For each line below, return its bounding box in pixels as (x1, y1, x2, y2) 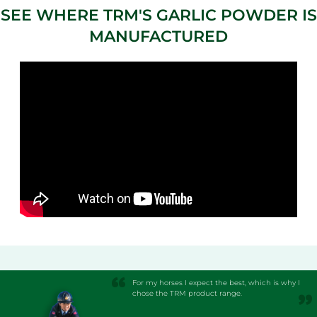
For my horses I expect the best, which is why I (132, 278, 300, 288)
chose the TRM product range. (132, 289, 242, 299)
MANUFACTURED (89, 27, 228, 47)
